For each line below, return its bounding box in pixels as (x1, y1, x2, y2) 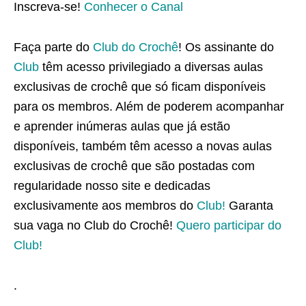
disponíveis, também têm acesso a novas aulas (14, 139, 272, 153)
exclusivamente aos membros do (14, 198, 197, 212)
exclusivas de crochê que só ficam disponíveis (14, 79, 266, 94)
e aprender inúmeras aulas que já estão (14, 119, 230, 133)
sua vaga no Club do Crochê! (14, 218, 176, 232)
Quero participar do (176, 218, 281, 232)
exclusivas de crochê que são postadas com (14, 158, 255, 173)
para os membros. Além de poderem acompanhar (14, 99, 284, 113)
